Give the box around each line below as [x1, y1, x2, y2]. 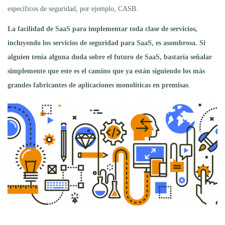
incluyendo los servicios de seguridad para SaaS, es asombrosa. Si [8, 39, 205, 47]
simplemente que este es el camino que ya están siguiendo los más [8, 67, 205, 75]
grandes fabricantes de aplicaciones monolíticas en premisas [8, 81, 188, 89]
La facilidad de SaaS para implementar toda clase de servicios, [8, 25, 197, 33]
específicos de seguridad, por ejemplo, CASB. [8, 5, 138, 13]
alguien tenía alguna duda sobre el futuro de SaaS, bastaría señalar [8, 53, 212, 61]
